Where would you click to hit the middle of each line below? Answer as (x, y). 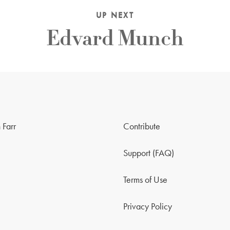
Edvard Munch (115, 38)
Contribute (142, 126)
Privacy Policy (148, 206)
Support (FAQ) (149, 153)
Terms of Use (145, 179)
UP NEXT (115, 15)
